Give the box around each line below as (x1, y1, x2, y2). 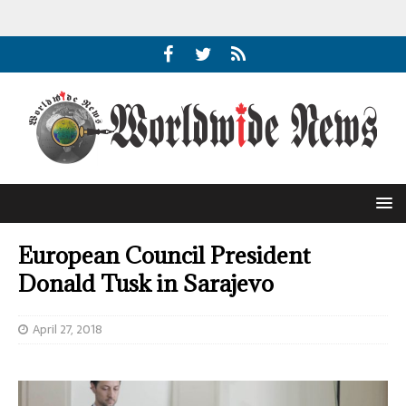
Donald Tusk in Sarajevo (18, 268, 274, 298)
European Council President (18, 240, 310, 270)
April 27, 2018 (33, 320, 102, 339)
